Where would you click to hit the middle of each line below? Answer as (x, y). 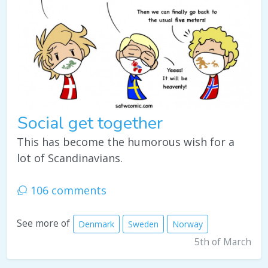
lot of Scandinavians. (70, 158)
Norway (188, 224)
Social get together (90, 123)
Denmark (96, 224)
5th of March (223, 241)
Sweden (143, 224)
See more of (43, 223)
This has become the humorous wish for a (126, 141)
